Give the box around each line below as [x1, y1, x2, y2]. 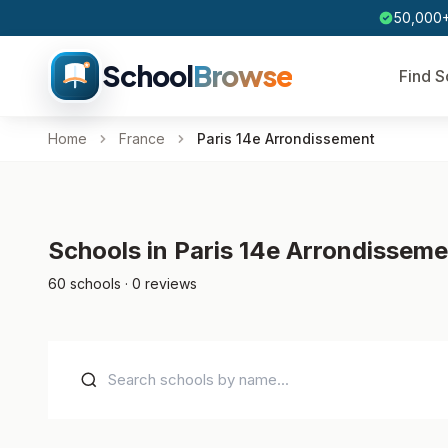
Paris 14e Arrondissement [197, 130, 375, 147]
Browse [192, 58, 292, 93]
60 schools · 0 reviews [48, 275, 197, 292]
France [119, 130, 165, 147]
